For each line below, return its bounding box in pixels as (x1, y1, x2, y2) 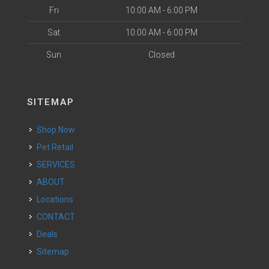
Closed (148, 50, 175, 59)
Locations (41, 195, 73, 204)
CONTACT (42, 212, 75, 222)
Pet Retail (42, 142, 73, 152)
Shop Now (42, 125, 75, 134)
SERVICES (42, 160, 75, 169)
